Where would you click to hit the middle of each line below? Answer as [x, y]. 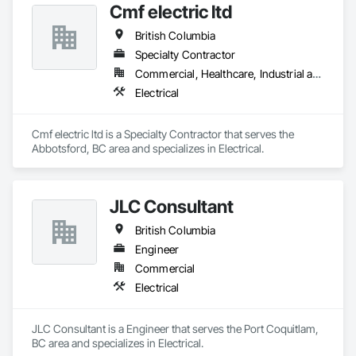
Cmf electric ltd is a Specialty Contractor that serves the [163, 134]
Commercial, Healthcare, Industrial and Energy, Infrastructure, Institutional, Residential [317, 74]
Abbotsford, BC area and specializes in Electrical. [148, 148]
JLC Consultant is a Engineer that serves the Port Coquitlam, [175, 329]
